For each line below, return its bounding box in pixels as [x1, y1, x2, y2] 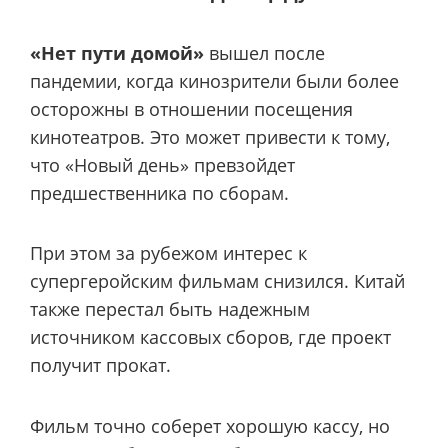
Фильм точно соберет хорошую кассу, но [30, 413, 390, 438]
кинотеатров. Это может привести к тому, [30, 124, 390, 149]
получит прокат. [30, 353, 171, 378]
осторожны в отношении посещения [30, 96, 353, 121]
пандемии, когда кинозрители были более [30, 68, 399, 93]
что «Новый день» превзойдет [30, 152, 295, 177]
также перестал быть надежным [30, 297, 310, 322]
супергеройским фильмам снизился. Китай [30, 269, 405, 294]
